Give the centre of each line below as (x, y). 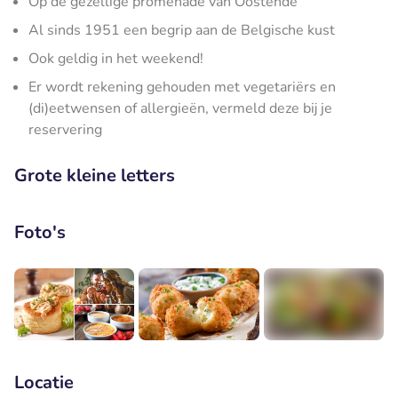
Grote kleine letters (95, 175)
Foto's (40, 232)
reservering (65, 129)
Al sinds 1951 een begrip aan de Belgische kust (182, 30)
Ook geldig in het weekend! (116, 58)
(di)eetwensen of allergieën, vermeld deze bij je (180, 108)
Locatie (44, 382)
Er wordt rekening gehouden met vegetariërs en (182, 87)
